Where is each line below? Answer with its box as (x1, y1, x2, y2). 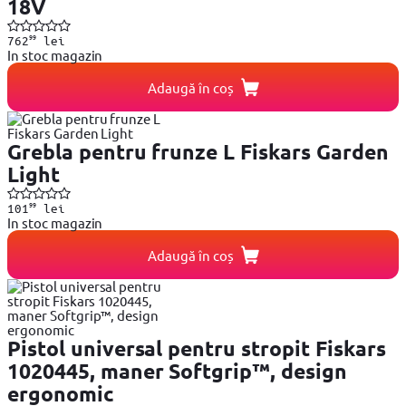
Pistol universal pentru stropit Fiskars (7, 335, 386, 362)
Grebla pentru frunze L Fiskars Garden (7, 139, 389, 166)
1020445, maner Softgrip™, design (7, 358, 347, 385)
